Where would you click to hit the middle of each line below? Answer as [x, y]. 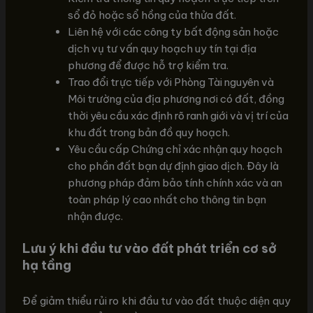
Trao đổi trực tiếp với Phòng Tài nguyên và [171, 82]
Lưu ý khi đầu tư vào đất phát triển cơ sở [150, 249]
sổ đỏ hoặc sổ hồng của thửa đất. [152, 15]
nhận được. [96, 216]
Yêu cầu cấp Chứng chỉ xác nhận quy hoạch [175, 149]
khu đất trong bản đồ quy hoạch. [149, 132]
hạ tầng [47, 265]
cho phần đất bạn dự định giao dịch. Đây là [174, 166]
